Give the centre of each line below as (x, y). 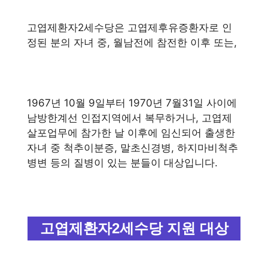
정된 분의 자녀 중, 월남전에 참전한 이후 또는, (132, 42)
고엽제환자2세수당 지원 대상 (134, 228)
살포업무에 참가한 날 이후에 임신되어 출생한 (131, 133)
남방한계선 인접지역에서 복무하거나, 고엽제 (130, 118)
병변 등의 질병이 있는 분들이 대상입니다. (122, 162)
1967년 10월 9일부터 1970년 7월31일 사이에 (132, 103)
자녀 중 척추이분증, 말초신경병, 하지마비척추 (133, 147)
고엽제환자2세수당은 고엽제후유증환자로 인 (130, 27)
